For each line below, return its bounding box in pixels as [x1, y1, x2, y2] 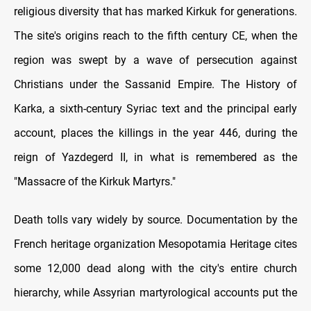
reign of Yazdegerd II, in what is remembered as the [14, 151, 297, 165]
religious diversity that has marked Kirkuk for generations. [14, 5, 297, 19]
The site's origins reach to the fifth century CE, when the [14, 29, 297, 43]
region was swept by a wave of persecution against [14, 53, 297, 67]
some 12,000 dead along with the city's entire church [14, 262, 297, 276]
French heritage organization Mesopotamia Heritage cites [14, 237, 297, 251]
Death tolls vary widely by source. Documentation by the [14, 213, 297, 227]
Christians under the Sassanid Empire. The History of [14, 78, 297, 92]
